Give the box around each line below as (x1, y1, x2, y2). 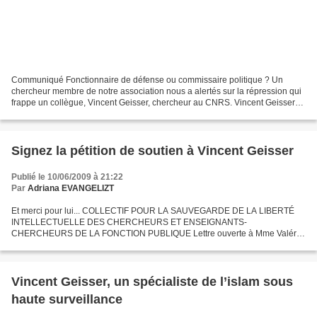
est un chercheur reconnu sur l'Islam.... (11, 108, 158, 119)
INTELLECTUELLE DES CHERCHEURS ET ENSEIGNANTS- (11, 217, 247, 227)
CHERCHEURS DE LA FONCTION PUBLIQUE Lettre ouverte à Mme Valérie (11, 228, 304, 238)
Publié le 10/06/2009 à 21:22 (11, 171, 123, 182)
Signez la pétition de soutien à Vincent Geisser (11, 143, 294, 158)
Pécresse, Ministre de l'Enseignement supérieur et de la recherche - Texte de (11, 239, 306, 250)
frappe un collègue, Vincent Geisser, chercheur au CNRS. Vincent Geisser (11, 97, 295, 108)
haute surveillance (11, 292, 122, 306)
